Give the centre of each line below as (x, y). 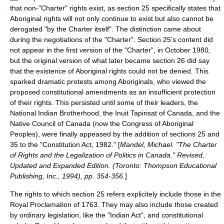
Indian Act (125, 215)
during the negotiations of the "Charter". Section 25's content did (111, 39)
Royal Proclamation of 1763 (54, 204)
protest (78, 81)
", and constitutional (172, 215)
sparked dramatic (38, 81)
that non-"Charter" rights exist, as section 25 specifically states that (115, 8)
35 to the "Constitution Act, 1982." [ (65, 144)
